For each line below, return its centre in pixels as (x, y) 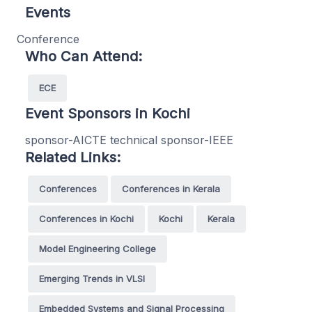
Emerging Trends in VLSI (92, 278)
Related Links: (73, 157)
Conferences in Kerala (171, 188)
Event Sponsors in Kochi (108, 113)
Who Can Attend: (84, 56)
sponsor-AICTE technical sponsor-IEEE (129, 140)
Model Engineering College (97, 248)
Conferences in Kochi (86, 218)
